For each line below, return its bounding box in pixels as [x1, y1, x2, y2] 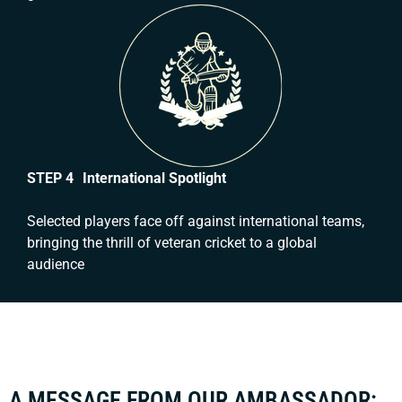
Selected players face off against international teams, [27, 213, 364, 231]
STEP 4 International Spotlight [27, 170, 226, 188]
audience [27, 256, 84, 274]
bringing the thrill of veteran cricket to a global [27, 234, 317, 252]
